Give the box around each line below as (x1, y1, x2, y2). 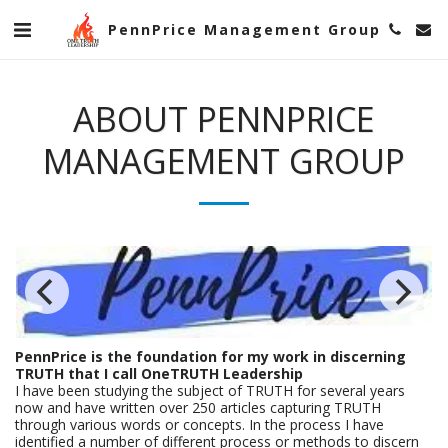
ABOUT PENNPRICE (73, 94, 375, 142)
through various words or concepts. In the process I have (15, 415, 384, 434)
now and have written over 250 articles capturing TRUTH (15, 398, 381, 417)
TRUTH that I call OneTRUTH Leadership (15, 364, 303, 383)
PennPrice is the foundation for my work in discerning (15, 347, 406, 366)
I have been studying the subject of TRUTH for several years (15, 381, 405, 400)
